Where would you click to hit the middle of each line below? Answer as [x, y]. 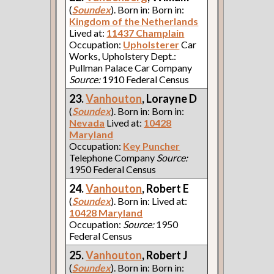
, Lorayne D [170, 98]
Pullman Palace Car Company [131, 67]
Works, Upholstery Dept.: [123, 56]
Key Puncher [152, 146]
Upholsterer [151, 44]
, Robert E [166, 188]
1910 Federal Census [145, 79]
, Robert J [165, 255]
